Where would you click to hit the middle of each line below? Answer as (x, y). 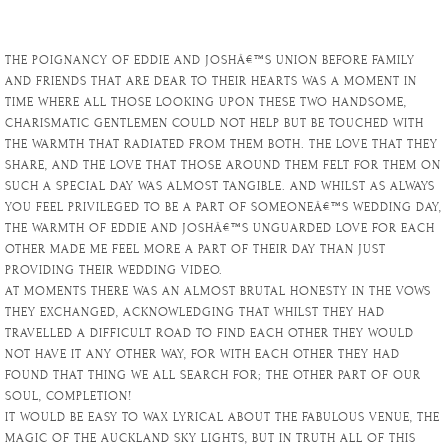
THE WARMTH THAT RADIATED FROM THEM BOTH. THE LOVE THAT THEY (221, 144)
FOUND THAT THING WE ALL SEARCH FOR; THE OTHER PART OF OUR (213, 375)
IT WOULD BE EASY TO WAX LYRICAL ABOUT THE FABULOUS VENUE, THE (222, 417)
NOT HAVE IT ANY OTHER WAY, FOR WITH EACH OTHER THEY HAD (202, 354)
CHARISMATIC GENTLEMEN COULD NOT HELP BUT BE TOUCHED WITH (214, 123)
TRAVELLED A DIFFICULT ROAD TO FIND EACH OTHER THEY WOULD (209, 333)
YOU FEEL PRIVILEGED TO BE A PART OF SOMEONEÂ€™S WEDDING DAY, (223, 207)
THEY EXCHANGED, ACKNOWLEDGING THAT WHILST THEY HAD (195, 312)
